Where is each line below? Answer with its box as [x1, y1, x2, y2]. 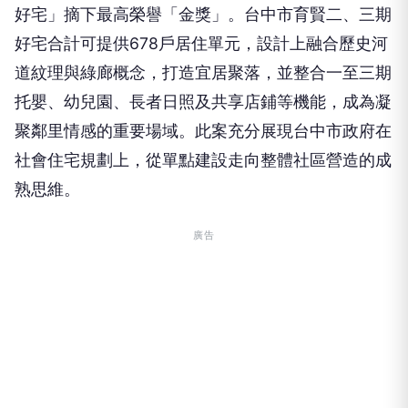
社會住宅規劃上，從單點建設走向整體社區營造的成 [15, 121, 392, 141]
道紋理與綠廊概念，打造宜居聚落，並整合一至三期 [15, 34, 392, 54]
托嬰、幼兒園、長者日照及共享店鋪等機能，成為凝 [15, 63, 392, 83]
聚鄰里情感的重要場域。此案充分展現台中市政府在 [15, 92, 392, 112]
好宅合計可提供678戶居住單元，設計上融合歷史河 [15, 5, 388, 25]
